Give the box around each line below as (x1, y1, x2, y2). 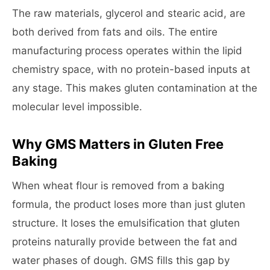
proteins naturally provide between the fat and (12, 236, 237, 248)
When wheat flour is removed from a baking (12, 180, 224, 192)
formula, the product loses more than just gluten (12, 198, 245, 210)
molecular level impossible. (12, 101, 142, 113)
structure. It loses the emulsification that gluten (12, 217, 240, 229)
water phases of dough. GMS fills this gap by (12, 254, 230, 266)
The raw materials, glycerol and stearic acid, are (12, 7, 245, 19)
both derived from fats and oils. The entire (12, 26, 218, 38)
